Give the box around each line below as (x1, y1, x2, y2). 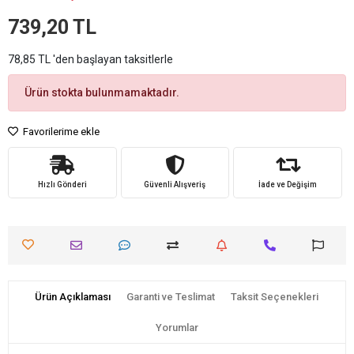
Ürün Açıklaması (35, 290, 111, 303)
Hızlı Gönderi (37, 179, 87, 189)
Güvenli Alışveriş (144, 179, 206, 189)
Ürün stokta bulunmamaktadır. (24, 85, 179, 99)
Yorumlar (156, 321, 198, 333)
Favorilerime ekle (21, 125, 100, 137)
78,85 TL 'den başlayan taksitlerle (8, 52, 173, 66)
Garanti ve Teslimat (126, 290, 216, 303)
